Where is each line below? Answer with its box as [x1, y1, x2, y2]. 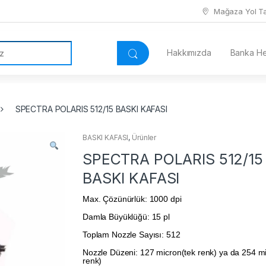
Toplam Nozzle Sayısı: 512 [83, 230, 180, 240]
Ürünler [132, 133, 157, 142]
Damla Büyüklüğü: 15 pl [83, 212, 170, 222]
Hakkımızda [167, 47, 211, 58]
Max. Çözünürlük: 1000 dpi [83, 194, 182, 204]
